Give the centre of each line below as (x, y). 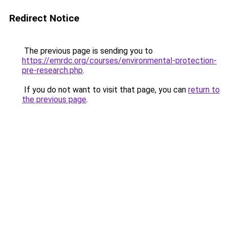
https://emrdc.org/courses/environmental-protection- (119, 61)
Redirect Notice (44, 18)
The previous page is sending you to (87, 51)
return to (204, 90)
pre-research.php (52, 70)
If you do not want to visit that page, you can (105, 90)
